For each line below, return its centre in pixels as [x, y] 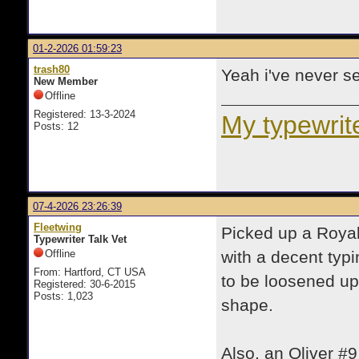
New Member [66, 81]
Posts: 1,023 [63, 296]
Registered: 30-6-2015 [85, 284]
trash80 [52, 69]
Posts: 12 [56, 126]
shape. [247, 305]
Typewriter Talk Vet [80, 239]
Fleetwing [58, 227]
